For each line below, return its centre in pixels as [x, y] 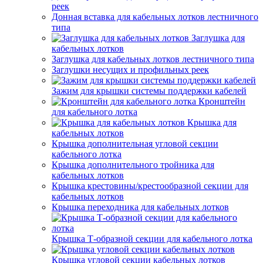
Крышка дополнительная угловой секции [135, 144]
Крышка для [212, 122]
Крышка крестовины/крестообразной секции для [150, 186]
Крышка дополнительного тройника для [133, 165]
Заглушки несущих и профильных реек [130, 70]
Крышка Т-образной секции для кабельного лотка [152, 239]
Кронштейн [222, 101]
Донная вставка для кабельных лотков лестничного [155, 17]
